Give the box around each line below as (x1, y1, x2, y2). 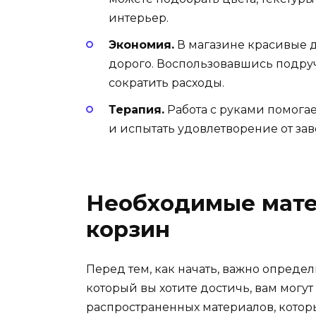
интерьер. (109, 11, 169, 25)
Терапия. (109, 103, 164, 117)
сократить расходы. (109, 76, 224, 90)
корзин (86, 215, 170, 243)
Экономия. (109, 38, 174, 52)
